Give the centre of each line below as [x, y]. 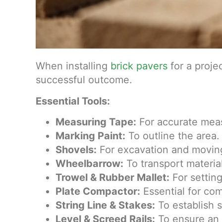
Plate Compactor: [98, 192]
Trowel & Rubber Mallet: [112, 178]
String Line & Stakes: [105, 205]
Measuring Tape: [96, 122]
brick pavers [139, 66]
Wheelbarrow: [89, 164]
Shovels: [76, 150]
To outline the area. [172, 136]
